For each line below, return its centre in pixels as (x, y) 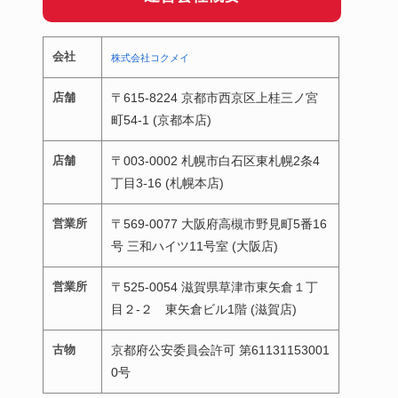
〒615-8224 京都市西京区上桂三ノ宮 (215, 97)
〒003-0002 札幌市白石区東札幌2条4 (215, 160)
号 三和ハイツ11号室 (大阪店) (195, 246)
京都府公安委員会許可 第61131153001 (220, 350)
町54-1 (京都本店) (161, 119)
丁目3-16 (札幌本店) (167, 183)
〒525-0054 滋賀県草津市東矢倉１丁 (215, 287)
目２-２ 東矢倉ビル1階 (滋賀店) (204, 309)
